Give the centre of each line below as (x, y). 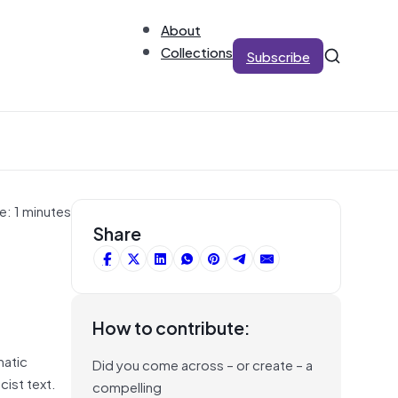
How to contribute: (171, 327)
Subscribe (278, 56)
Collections (197, 51)
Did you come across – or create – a (203, 364)
